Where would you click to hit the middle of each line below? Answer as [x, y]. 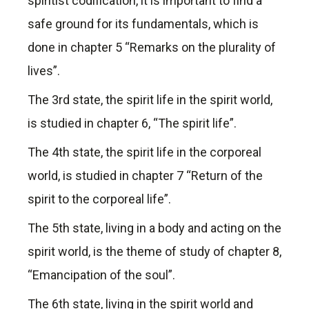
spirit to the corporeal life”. [99, 199]
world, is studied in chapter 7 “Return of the [145, 176]
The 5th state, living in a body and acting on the [154, 228]
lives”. [44, 71]
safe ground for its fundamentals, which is [143, 24]
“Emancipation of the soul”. [101, 275]
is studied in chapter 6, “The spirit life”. [132, 123]
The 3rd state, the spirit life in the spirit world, [150, 100]
